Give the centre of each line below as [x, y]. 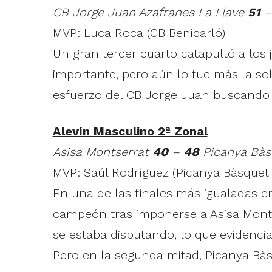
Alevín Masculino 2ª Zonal [130, 131]
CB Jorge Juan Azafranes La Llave [150, 12]
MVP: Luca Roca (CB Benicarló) [139, 33]
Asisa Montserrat [102, 152]
